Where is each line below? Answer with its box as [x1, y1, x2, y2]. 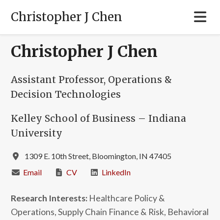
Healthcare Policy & [87, 192, 165, 203]
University [11, 127, 63, 139]
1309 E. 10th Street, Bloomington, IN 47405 [25, 151, 172, 161]
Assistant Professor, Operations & [11, 74, 172, 85]
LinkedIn [102, 167, 131, 177]
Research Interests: [11, 192, 88, 203]
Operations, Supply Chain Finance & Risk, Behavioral [11, 206, 209, 217]
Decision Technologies [11, 88, 121, 100]
